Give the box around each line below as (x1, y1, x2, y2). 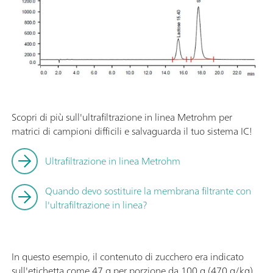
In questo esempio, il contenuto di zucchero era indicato (12, 248, 244, 266)
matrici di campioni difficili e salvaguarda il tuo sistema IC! (12, 122, 252, 140)
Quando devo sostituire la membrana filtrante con (45, 182, 251, 200)
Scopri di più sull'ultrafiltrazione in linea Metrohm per (12, 108, 232, 126)
